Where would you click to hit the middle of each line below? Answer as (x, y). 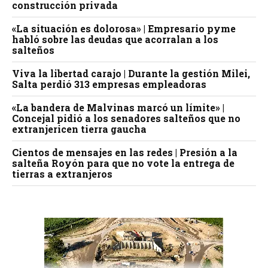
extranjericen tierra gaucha (79, 129)
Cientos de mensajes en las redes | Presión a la (125, 152)
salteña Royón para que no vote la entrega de (123, 163)
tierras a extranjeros (62, 173)
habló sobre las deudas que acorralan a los (115, 39)
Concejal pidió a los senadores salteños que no (126, 118)
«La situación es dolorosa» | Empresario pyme (124, 28)
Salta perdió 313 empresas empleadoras (109, 84)
